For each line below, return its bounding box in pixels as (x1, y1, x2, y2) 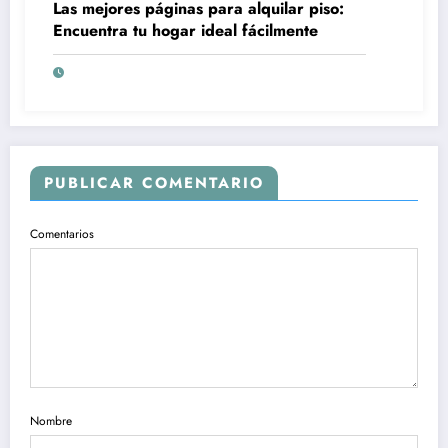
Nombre (30, 411, 72, 430)
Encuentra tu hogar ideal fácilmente (53, 19, 318, 43)
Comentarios (30, 225, 94, 244)
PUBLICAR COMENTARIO (44, 172, 264, 195)
